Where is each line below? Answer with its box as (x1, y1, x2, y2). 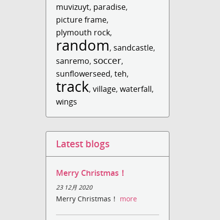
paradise (93, 1, 126, 12)
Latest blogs (56, 137, 110, 150)
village (93, 83, 116, 94)
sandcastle (113, 42, 154, 53)
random (56, 35, 110, 55)
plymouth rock (56, 27, 110, 38)
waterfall (120, 83, 152, 94)
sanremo (56, 55, 90, 66)
